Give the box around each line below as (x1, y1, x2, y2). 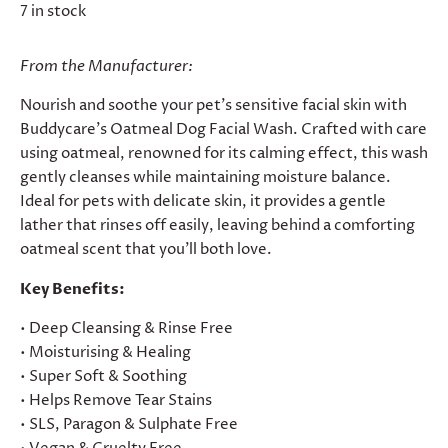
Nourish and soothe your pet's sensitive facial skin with (20, 94, 407, 116)
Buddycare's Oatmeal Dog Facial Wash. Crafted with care (20, 118, 427, 140)
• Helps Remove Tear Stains (20, 389, 212, 411)
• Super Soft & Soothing (20, 365, 187, 387)
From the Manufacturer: (20, 55, 193, 76)
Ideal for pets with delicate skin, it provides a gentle (20, 190, 386, 212)
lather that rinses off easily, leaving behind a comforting (20, 214, 415, 236)
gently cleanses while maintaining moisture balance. (20, 166, 391, 188)
